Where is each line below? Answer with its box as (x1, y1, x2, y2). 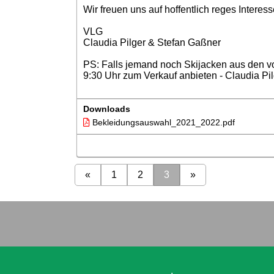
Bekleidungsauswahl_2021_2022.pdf (89, 117, 235, 127)
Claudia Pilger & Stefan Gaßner (83, 37, 221, 48)
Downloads (83, 104, 130, 114)
